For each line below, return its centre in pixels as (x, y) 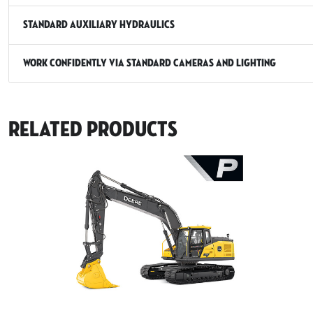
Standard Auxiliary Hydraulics (99, 24)
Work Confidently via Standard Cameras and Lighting (150, 63)
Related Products (93, 129)
